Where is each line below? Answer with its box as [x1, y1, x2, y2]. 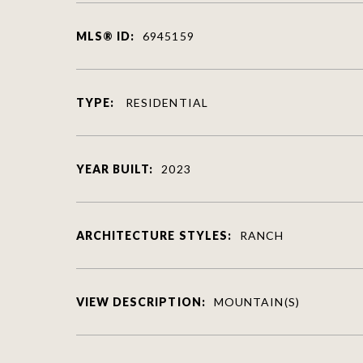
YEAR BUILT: [75, 161, 154, 176]
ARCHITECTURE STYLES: [75, 228, 233, 242]
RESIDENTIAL [122, 95, 208, 109]
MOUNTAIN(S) [213, 294, 300, 309]
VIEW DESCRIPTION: [75, 294, 206, 309]
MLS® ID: [75, 28, 135, 43]
